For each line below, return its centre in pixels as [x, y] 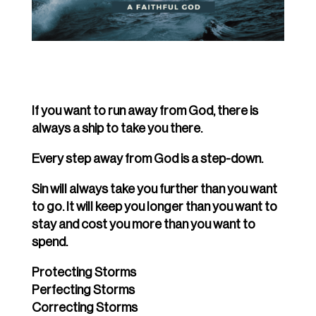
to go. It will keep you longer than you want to [154, 207]
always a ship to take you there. [117, 129]
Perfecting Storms [83, 290]
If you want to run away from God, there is [145, 111]
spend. [49, 242]
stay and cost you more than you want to [143, 225]
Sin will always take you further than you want [154, 189]
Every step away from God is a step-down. [147, 159]
